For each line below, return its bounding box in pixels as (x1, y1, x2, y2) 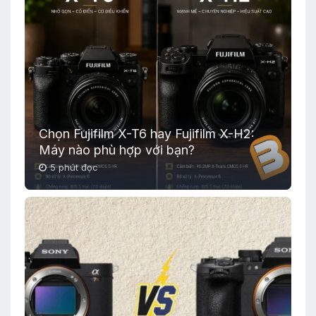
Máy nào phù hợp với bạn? (39, 142, 195, 158)
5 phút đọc (50, 162, 98, 174)
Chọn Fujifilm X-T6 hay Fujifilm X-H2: (39, 126, 255, 142)
